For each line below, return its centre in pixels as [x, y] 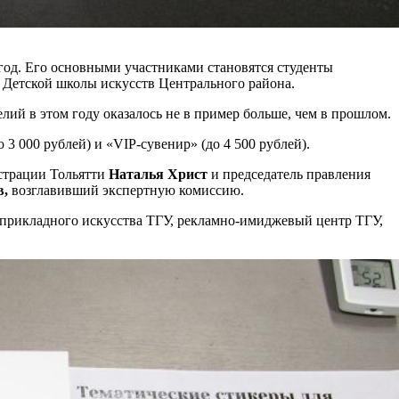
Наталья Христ [158, 174]
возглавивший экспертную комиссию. [126, 190]
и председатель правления [289, 174]
